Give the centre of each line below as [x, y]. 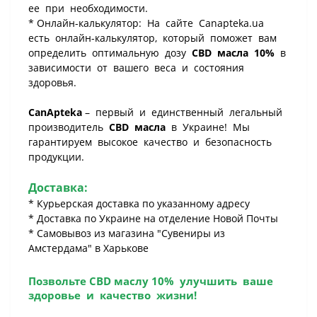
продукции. [56, 157]
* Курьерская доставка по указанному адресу [139, 203]
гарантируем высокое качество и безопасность [151, 142]
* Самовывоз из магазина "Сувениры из [127, 233]
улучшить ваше [225, 281]
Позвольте [59, 281]
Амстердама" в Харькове [88, 248]
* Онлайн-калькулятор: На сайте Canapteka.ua [148, 23]
